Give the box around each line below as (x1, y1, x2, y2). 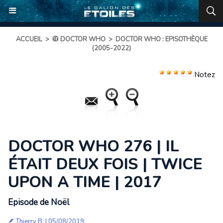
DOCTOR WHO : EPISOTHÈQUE (115, 35, 208, 44)
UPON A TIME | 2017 (8, 172, 161, 193)
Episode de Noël (8, 197, 69, 208)
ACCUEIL (15, 35, 42, 44)
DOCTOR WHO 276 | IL (8, 136, 179, 157)
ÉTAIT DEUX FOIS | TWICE (8, 154, 202, 175)
